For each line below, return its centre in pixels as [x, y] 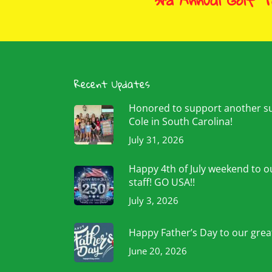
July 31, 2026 [156, 140]
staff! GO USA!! [162, 182]
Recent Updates [112, 84]
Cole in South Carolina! [181, 121]
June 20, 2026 [158, 251]
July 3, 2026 [154, 200]
